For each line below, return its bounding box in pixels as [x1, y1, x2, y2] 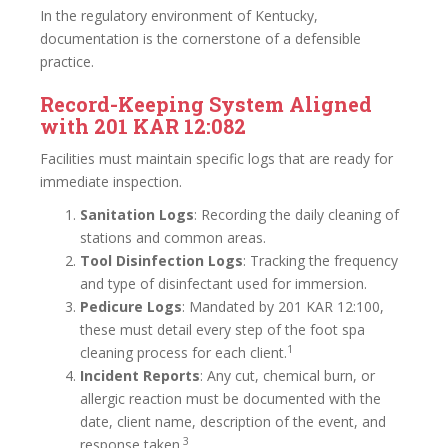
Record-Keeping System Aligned [40, 91, 372, 117]
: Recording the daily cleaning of [194, 205, 399, 224]
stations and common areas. [80, 228, 266, 247]
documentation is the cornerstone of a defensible [40, 29, 361, 48]
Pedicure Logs [80, 297, 182, 316]
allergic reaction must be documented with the [80, 389, 381, 408]
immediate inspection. [40, 172, 182, 191]
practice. [40, 52, 94, 71]
